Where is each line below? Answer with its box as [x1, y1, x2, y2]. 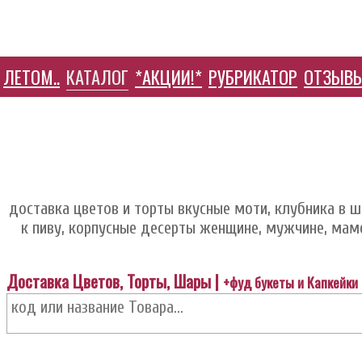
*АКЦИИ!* [135, 63, 202, 90]
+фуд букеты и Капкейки [223, 271, 358, 293]
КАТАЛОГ [66, 63, 128, 90]
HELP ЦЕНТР [183, 107, 267, 133]
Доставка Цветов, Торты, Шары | [6, 267, 223, 293]
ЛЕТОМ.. [3, 63, 60, 90]
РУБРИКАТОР [208, 63, 297, 90]
